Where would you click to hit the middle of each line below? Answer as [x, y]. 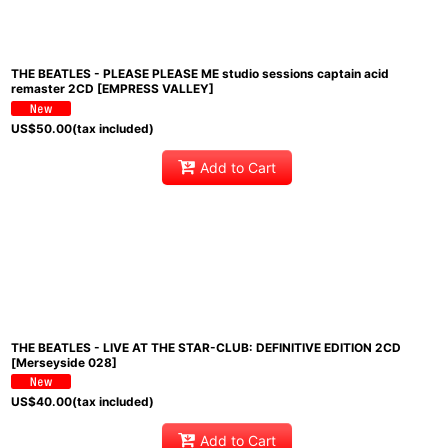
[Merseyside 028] [64, 362]
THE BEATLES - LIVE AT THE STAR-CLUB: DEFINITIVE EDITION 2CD [206, 347]
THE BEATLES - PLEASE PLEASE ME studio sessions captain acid [200, 74]
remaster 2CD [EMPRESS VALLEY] [112, 89]
